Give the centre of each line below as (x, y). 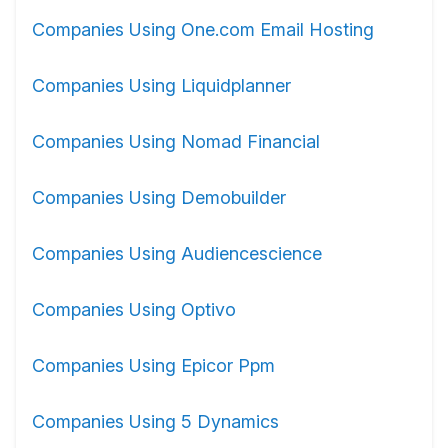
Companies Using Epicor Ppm (153, 365)
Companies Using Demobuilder (159, 197)
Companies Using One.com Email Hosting (203, 29)
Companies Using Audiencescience (177, 253)
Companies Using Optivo (134, 309)
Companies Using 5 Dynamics (155, 421)
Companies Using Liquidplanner (161, 85)
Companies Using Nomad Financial (176, 141)
